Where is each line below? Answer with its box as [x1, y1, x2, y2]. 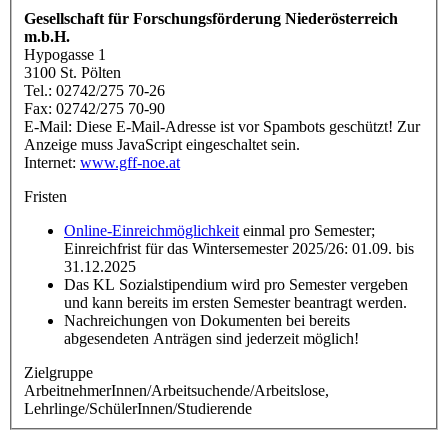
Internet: [24, 153, 80, 171]
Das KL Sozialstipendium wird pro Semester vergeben [64, 275, 408, 293]
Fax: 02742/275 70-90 [24, 99, 165, 117]
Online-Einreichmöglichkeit [64, 221, 239, 239]
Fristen [24, 187, 67, 205]
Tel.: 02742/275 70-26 [24, 81, 165, 99]
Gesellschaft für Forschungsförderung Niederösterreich [24, 9, 398, 27]
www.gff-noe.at [80, 153, 180, 171]
